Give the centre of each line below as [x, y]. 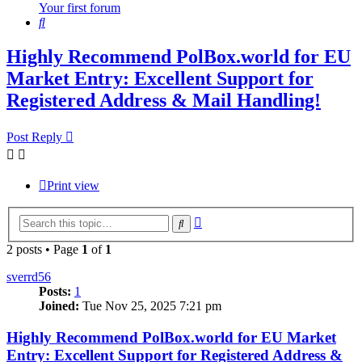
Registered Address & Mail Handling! [164, 101]
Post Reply [34, 137]
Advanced [227, 219]
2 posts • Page [44, 249]
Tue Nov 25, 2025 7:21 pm [150, 305]
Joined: [59, 305]
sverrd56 [29, 276]
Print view [73, 186]
